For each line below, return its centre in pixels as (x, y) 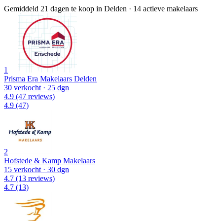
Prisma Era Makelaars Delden (50, 78)
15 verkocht (22, 169)
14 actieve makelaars (166, 8)
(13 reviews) (34, 178)
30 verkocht (22, 87)
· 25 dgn (55, 87)
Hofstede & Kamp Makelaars (50, 160)
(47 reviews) (34, 96)
